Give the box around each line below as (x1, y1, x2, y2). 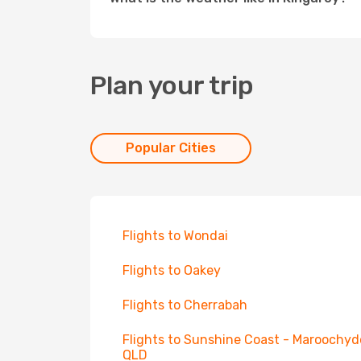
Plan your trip (90, 70, 254, 101)
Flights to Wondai (122, 228, 228, 243)
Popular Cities (126, 140, 216, 156)
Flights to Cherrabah (122, 297, 247, 313)
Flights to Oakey (122, 263, 221, 278)
